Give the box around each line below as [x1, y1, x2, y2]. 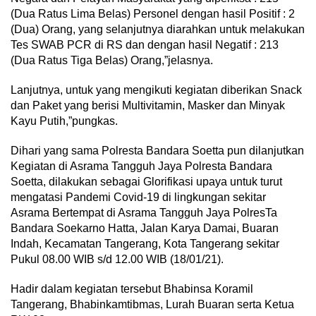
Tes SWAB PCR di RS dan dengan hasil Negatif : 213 [11, 39, 279, 51]
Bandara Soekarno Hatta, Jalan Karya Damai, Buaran [11, 222, 279, 235]
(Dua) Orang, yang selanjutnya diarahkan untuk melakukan [11, 23, 305, 36]
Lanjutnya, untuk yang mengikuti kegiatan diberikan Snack [11, 84, 302, 97]
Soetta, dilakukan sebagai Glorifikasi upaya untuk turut [11, 176, 282, 188]
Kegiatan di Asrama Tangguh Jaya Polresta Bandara [11, 160, 272, 173]
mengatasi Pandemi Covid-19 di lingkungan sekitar [11, 191, 266, 204]
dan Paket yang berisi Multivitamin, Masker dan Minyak [11, 99, 285, 112]
